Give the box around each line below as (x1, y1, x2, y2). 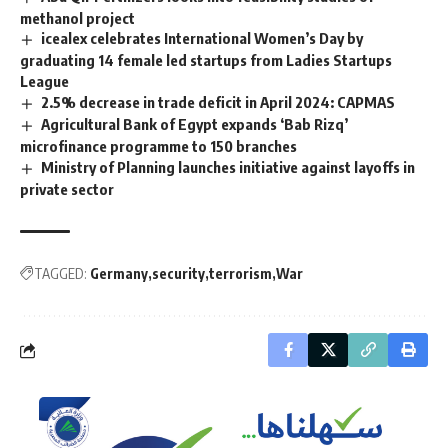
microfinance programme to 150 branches (20, 137, 297, 156)
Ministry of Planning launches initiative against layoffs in (41, 158, 416, 177)
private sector (20, 180, 114, 199)
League (20, 72, 69, 91)
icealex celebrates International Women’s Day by (41, 29, 364, 48)
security (152, 265, 205, 283)
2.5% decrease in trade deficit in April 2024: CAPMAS (41, 93, 396, 112)
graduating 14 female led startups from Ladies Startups (20, 51, 392, 70)
